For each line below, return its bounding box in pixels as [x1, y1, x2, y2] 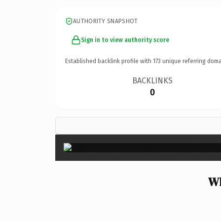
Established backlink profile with [65, 57, 153, 65]
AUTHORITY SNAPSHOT [73, 17, 138, 25]
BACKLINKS [132, 75, 173, 85]
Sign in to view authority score [81, 36, 169, 43]
